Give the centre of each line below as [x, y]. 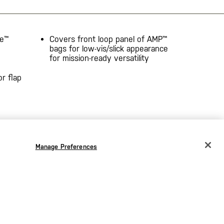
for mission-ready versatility [99, 58]
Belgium [23, 201]
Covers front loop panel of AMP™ [108, 39]
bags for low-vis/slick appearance [108, 48]
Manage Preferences [66, 147]
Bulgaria [23, 219]
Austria [22, 184]
